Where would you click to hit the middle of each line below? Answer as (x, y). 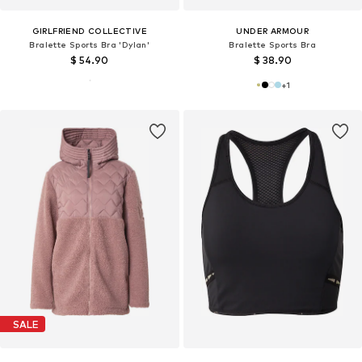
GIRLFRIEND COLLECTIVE (89, 31)
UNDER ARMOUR (273, 31)
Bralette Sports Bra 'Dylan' (90, 45)
